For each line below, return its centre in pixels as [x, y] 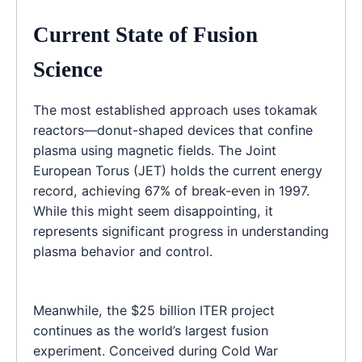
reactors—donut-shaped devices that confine [173, 130]
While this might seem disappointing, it [153, 210]
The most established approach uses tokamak [175, 109]
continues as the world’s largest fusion [151, 331]
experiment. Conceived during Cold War [156, 351]
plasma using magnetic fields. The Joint [155, 150]
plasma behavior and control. [123, 251]
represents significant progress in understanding [181, 231]
